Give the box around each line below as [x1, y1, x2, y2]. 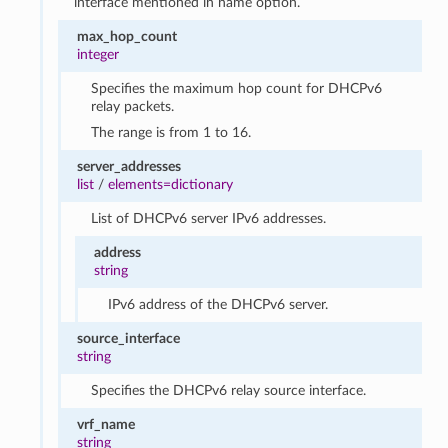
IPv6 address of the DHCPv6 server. [108, 296, 329, 312]
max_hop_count [76, 28, 177, 44]
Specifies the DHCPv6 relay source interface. [91, 382, 367, 398]
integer [76, 46, 119, 62]
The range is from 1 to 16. [91, 124, 252, 140]
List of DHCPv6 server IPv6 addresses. [91, 210, 327, 226]
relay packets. [91, 98, 175, 114]
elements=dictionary [107, 176, 233, 192]
